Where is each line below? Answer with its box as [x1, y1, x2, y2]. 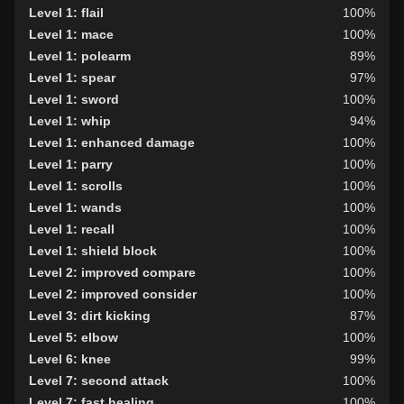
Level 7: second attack [29, 373, 169, 389]
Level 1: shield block [29, 243, 157, 259]
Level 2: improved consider [29, 287, 197, 302]
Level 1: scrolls [29, 179, 123, 194]
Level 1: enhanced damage [29, 135, 195, 151]
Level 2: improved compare [29, 265, 196, 280]
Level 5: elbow [29, 330, 118, 345]
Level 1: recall [29, 222, 115, 237]
